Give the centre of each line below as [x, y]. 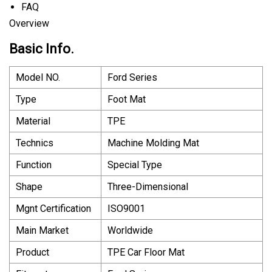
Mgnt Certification [53, 208]
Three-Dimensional [148, 186]
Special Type [135, 165]
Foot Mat [127, 99]
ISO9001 [126, 208]
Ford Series [132, 77]
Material [33, 121]
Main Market [42, 230]
